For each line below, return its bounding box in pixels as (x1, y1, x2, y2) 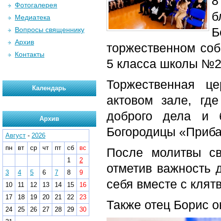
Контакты (15, 50, 44, 58)
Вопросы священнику (15, 26, 84, 34)
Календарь (32, 84, 67, 92)
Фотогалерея (15, 1, 57, 9)
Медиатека (15, 13, 50, 21)
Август (5, 132, 26, 139)
